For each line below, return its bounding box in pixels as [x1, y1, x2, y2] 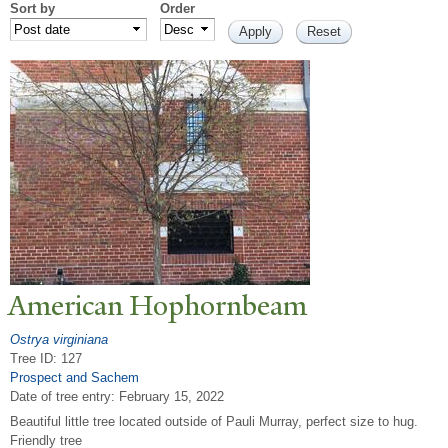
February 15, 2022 [119, 388, 224, 404]
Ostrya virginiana [10, 331, 108, 347]
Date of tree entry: [10, 388, 119, 404]
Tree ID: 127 [10, 350, 82, 366]
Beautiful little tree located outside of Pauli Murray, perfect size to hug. [10, 414, 418, 430]
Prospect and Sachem [10, 369, 139, 385]
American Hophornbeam [8, 287, 307, 325]
